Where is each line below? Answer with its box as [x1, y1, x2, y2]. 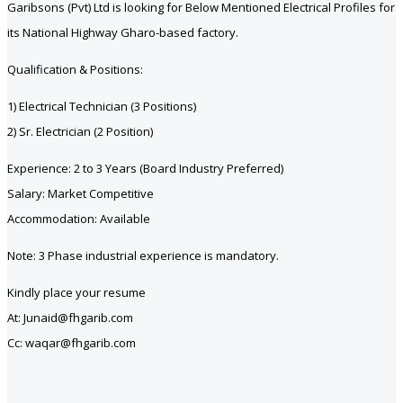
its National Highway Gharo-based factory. [7, 23, 238, 40]
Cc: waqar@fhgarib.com [7, 334, 136, 351]
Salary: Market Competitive [7, 184, 154, 201]
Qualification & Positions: [7, 60, 143, 77]
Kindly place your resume [7, 283, 146, 300]
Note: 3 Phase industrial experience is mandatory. [7, 246, 279, 264]
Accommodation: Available [7, 210, 150, 227]
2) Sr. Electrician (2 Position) [7, 122, 153, 139]
